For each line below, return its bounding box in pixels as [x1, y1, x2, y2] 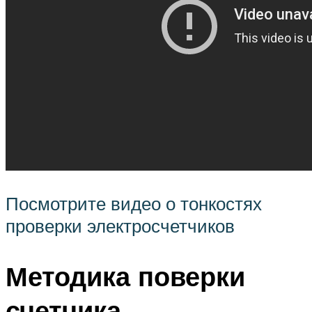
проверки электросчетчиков [6, 214, 235, 237]
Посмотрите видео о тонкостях [6, 192, 262, 215]
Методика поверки [6, 259, 245, 294]
